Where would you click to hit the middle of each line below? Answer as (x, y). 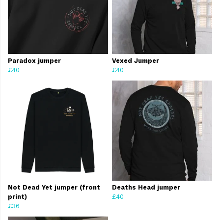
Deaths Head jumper (146, 188)
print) (17, 197)
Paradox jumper (34, 61)
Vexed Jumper (136, 61)
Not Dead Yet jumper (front (54, 188)
